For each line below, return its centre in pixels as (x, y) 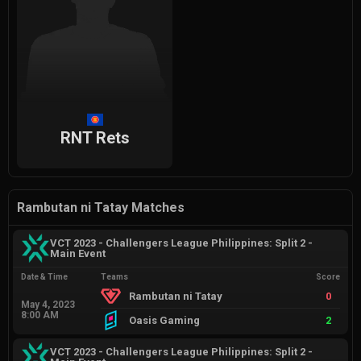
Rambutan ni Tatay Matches (101, 208)
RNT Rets (95, 138)
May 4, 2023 (48, 304)
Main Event (78, 254)
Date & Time (44, 277)
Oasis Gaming (164, 321)
